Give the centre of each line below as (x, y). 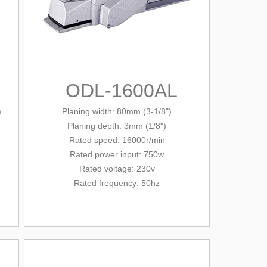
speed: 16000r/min (128, 140)
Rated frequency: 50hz (117, 183)
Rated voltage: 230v (117, 169)
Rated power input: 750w (117, 154)
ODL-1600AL (121, 91)
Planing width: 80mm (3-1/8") (117, 111)
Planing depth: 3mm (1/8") (117, 126)
